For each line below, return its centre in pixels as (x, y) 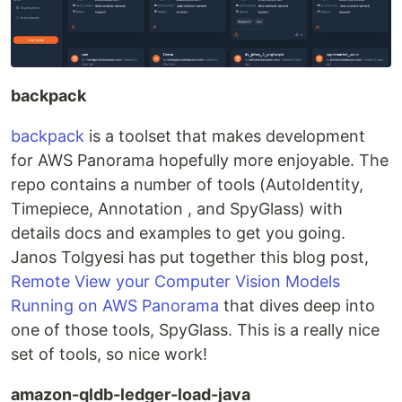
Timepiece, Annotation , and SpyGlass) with (177, 209)
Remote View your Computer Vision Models (175, 282)
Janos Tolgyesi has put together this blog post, (190, 258)
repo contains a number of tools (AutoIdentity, (187, 185)
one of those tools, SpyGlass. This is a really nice (195, 330)
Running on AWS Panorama (115, 306)
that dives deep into (297, 306)
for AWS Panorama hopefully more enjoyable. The (200, 161)
